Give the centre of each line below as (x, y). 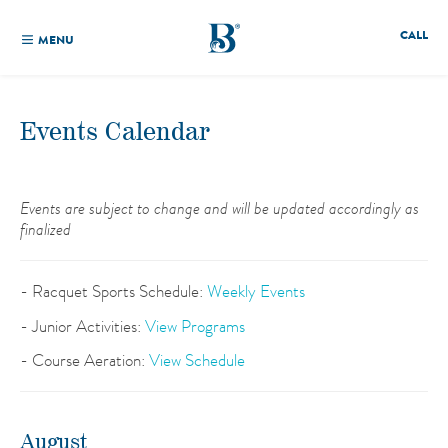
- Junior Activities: (82, 325)
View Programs (195, 325)
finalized (45, 228)
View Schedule (197, 360)
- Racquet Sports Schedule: (113, 290)
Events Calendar (115, 133)
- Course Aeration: (84, 360)
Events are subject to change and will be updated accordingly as (219, 207)
